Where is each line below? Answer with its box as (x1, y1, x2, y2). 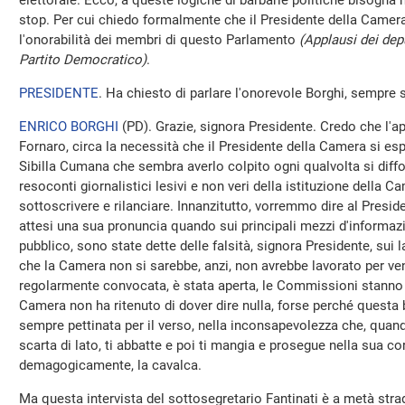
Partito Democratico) (19, 52, 146, 68)
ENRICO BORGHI (19, 118, 118, 135)
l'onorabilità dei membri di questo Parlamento (19, 32, 299, 48)
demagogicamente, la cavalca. (19, 357, 202, 373)
